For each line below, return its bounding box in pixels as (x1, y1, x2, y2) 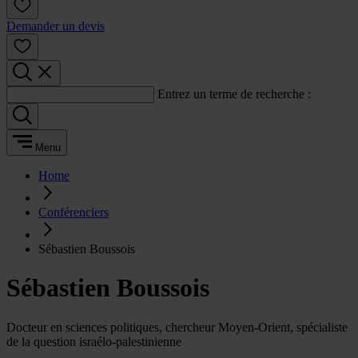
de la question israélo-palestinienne (6, 334, 181, 348)
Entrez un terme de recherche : (157, 87, 311, 101)
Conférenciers (38, 205, 109, 219)
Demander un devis (6, 19, 105, 33)
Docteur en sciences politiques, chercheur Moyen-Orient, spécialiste (6, 320, 348, 334)
